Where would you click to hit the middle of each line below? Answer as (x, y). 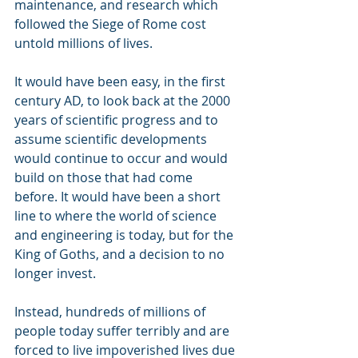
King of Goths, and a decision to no (121, 254)
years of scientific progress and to (118, 119)
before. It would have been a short (119, 196)
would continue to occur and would (123, 158)
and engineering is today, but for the (125, 235)
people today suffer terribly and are (123, 330)
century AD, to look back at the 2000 (124, 100)
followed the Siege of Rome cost (112, 24)
